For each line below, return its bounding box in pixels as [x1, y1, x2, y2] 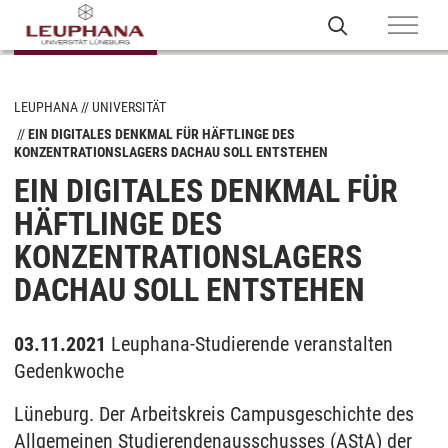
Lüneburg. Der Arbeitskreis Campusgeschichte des [14, 402, 414, 426]
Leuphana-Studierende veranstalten [111, 332, 393, 356]
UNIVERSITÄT [92, 99, 166, 115]
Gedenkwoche [14, 359, 124, 383]
